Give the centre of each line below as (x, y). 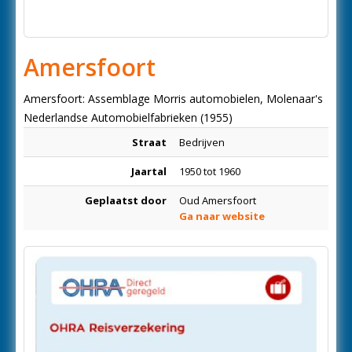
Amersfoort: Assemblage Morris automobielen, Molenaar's (173, 99)
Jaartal (149, 171)
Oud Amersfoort (218, 200)
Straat (149, 142)
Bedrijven (202, 142)
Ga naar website (222, 216)
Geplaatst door (126, 200)
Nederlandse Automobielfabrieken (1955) (128, 117)
